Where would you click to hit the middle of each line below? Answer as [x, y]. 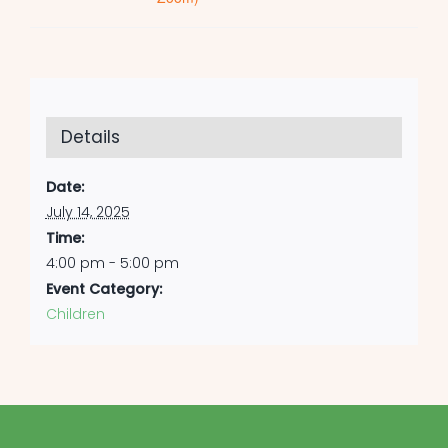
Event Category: [103, 289]
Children [75, 314]
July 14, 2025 [87, 212]
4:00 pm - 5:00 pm [112, 263]
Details [90, 137]
